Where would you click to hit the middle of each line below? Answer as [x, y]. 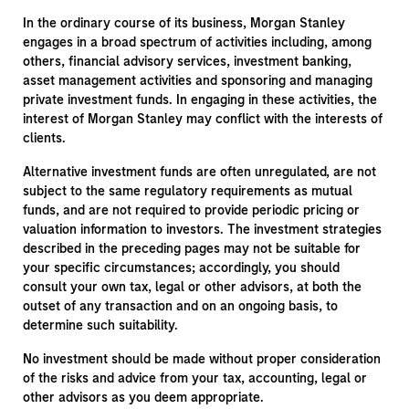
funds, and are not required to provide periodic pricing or [191, 210]
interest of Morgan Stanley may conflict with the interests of [202, 119]
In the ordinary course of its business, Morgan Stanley [184, 23]
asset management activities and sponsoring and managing [197, 81]
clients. [44, 138]
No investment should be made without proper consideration [201, 359]
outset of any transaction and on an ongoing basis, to [180, 306]
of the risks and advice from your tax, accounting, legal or [194, 378]
